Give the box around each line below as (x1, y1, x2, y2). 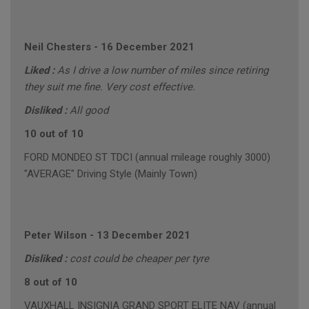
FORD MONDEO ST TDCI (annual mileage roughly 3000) (24, 151, 270, 164)
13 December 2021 (97, 229, 190, 242)
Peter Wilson (24, 229, 87, 242)
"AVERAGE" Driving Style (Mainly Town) (24, 168, 197, 181)
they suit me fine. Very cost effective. (24, 81, 195, 94)
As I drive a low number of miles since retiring (57, 64, 268, 77)
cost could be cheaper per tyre (70, 252, 209, 266)
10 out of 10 (24, 128, 83, 141)
